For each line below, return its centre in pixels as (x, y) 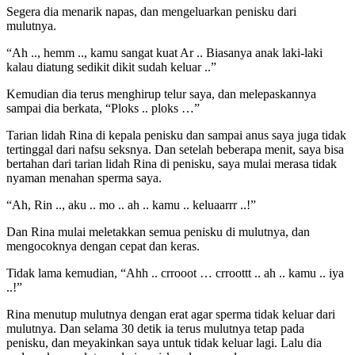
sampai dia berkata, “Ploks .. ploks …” (103, 109)
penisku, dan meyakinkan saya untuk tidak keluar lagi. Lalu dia (164, 343)
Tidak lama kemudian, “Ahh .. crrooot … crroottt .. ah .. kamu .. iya (175, 273)
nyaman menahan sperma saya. (84, 178)
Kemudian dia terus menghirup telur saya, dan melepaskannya (161, 94)
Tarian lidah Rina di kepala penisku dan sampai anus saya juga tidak (176, 136)
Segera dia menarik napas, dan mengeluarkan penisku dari (151, 12)
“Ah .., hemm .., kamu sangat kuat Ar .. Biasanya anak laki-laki (164, 53)
